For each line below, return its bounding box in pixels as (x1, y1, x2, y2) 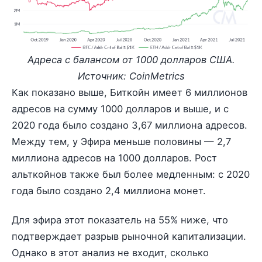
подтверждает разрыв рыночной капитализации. (12, 230, 246, 242)
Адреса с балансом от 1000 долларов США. (27, 53, 235, 65)
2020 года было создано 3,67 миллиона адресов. (12, 119, 247, 131)
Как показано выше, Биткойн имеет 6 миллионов (12, 86, 247, 98)
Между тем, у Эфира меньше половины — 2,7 (12, 135, 231, 147)
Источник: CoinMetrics (77, 70, 185, 82)
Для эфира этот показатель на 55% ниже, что (12, 214, 228, 226)
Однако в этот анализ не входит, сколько (12, 247, 209, 258)
